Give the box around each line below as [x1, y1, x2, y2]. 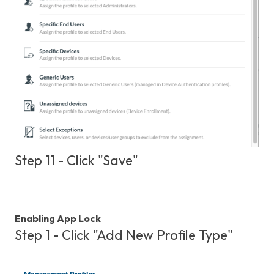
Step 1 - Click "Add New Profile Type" [15, 226, 233, 244]
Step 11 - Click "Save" [15, 152, 138, 169]
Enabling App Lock [15, 212, 101, 225]
